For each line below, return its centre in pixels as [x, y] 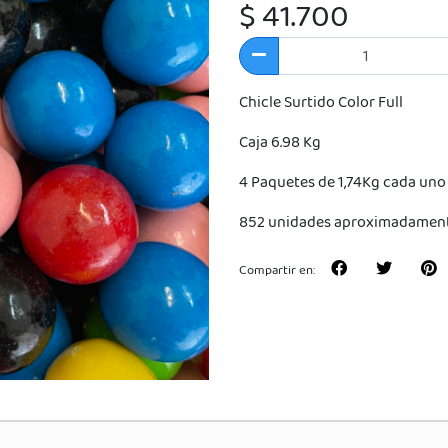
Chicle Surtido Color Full [321, 102]
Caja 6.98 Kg [280, 142]
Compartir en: [277, 270]
